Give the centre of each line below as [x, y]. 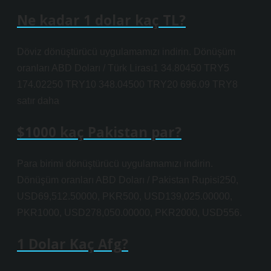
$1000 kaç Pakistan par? [99, 132]
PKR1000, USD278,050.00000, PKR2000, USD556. [129, 213]
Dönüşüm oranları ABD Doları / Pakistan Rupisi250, [128, 180]
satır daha [38, 101]
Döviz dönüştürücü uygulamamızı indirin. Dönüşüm [126, 52]
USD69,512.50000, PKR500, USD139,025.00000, [125, 196]
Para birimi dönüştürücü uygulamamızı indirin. [115, 164]
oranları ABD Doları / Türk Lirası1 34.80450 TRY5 [123, 68]
